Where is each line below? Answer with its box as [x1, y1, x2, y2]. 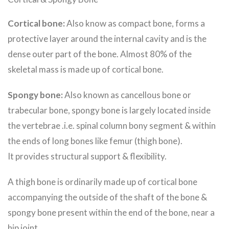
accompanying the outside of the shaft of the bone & [8, 192, 207, 203]
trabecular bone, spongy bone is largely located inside [8, 105, 211, 116]
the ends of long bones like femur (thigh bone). [8, 135, 182, 147]
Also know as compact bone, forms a [65, 18, 205, 29]
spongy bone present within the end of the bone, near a [8, 207, 215, 218]
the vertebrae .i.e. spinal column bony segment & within [8, 120, 216, 131]
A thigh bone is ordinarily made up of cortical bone [8, 176, 197, 188]
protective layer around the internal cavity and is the [8, 33, 207, 44]
